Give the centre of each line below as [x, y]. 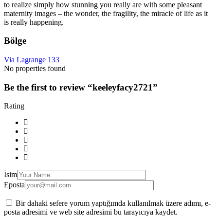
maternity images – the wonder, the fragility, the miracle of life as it [106, 13]
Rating [14, 106]
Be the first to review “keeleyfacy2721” [81, 87]
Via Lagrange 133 [32, 59]
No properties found [35, 68]
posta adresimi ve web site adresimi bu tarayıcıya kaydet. [91, 212]
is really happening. [34, 22]
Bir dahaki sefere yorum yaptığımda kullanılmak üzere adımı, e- [113, 203]
